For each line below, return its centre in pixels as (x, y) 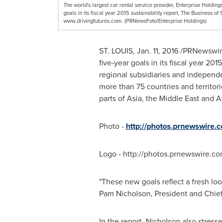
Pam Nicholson (125, 194)
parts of (113, 98)
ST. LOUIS (116, 51)
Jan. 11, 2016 (157, 51)
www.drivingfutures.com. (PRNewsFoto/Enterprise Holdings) (135, 21)
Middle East (179, 98)
